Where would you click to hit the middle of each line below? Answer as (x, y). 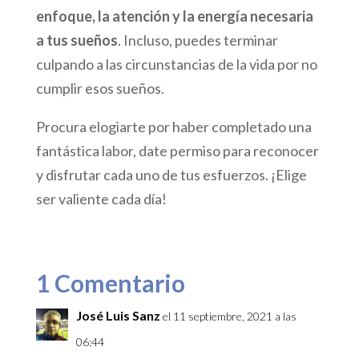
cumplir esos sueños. (100, 89)
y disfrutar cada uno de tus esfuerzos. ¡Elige (171, 175)
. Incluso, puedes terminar (198, 40)
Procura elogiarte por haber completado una (173, 127)
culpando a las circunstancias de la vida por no (176, 65)
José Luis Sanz (118, 316)
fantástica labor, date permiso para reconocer (177, 151)
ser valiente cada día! (101, 199)
